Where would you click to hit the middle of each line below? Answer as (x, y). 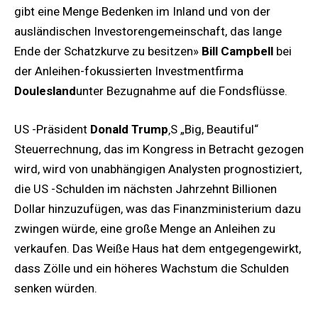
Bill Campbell (237, 51)
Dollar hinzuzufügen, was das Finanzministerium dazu (158, 208)
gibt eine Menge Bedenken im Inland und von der (142, 11)
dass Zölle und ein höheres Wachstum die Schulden (152, 268)
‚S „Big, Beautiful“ (213, 129)
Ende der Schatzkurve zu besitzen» (108, 51)
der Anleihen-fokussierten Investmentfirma (129, 71)
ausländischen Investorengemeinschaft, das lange (148, 31)
